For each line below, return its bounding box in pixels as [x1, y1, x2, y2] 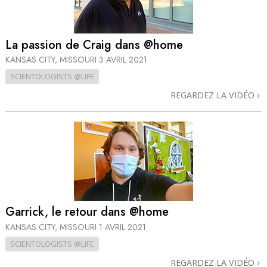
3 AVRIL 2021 [99, 53, 147, 66]
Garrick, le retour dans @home [5, 203, 169, 221]
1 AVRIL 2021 [99, 221, 146, 233]
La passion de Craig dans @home [5, 36, 183, 54]
